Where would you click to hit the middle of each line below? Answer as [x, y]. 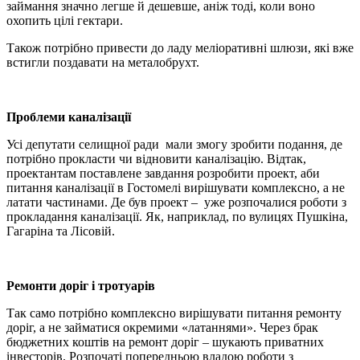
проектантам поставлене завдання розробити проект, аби [163, 173]
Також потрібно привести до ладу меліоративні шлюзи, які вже [180, 47]
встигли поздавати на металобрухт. [103, 62]
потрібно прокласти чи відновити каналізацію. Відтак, [156, 158]
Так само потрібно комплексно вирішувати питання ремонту [174, 313]
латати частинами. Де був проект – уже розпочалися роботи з [176, 202]
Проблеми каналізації [69, 117]
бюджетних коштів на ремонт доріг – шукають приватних [165, 342]
